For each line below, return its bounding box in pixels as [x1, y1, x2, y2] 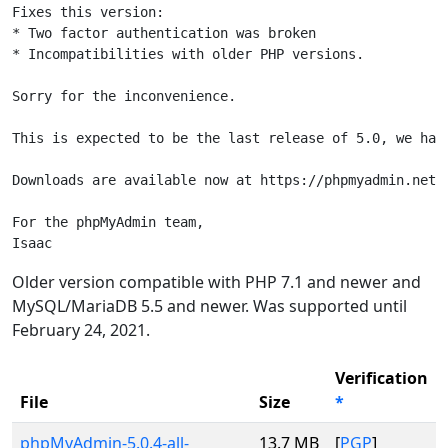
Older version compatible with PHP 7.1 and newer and [12, 271, 421, 293]
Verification [335, 367, 428, 389]
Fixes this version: [12, 4, 164, 20]
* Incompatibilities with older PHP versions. [12, 46, 364, 62]
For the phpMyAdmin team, [12, 214, 204, 230]
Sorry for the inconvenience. [12, 88, 236, 104]
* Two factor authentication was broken [12, 25, 316, 41]
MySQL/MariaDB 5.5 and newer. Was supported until [12, 295, 407, 317]
